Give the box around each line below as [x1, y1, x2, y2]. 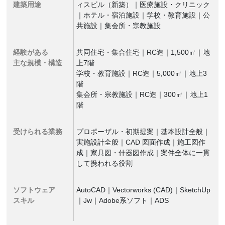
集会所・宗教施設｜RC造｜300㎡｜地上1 [76, 90, 208, 98]
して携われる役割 [76, 159, 133, 167]
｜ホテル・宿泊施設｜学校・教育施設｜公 [76, 11, 210, 19]
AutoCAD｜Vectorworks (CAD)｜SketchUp [76, 186, 211, 194]
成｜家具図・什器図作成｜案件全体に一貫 [76, 149, 210, 157]
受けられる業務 [13, 128, 63, 136]
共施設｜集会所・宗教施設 [76, 22, 161, 30]
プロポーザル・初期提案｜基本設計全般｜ [76, 128, 210, 136]
